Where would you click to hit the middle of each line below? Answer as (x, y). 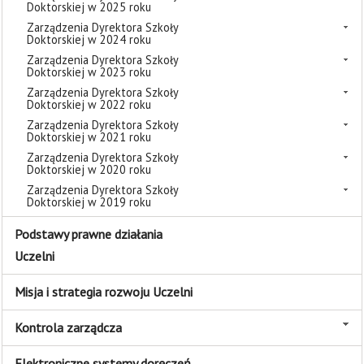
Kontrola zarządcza (68, 327)
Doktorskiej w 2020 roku (89, 169)
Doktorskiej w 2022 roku (89, 104)
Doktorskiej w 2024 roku (89, 39)
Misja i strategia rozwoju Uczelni (104, 292)
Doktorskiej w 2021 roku (89, 137)
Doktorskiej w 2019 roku (89, 202)
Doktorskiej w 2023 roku (89, 72)
